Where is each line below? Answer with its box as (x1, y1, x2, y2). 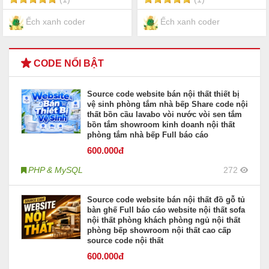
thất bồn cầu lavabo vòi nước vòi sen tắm (87, 109, 242, 119)
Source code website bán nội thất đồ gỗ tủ (87, 195, 245, 204)
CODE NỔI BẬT (31, 58, 104, 68)
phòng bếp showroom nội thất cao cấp (87, 225, 231, 235)
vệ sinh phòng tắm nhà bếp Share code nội (87, 99, 248, 109)
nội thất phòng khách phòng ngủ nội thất (87, 215, 240, 225)
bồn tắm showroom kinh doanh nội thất (87, 119, 235, 129)
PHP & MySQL (28, 165, 83, 175)
